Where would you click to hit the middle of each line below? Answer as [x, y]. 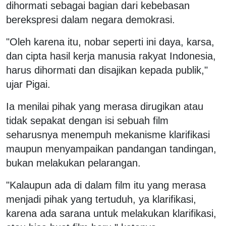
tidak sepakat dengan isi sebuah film [87, 121]
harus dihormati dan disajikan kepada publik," [107, 70]
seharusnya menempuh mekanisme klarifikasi [108, 135]
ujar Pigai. [28, 84]
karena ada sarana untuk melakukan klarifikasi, [111, 214]
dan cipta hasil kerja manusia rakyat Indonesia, [111, 56]
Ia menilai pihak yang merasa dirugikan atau [105, 107]
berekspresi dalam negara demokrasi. [91, 20]
